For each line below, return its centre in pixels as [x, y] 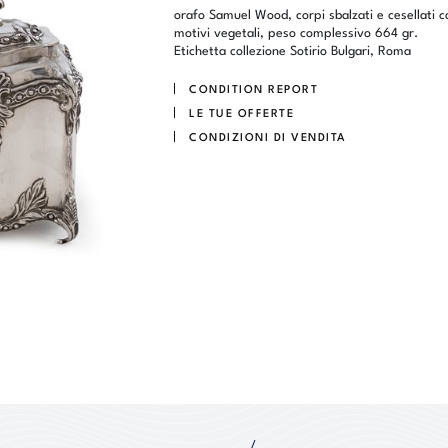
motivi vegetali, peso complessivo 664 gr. [296, 31]
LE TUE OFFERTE [241, 111]
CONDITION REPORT [253, 87]
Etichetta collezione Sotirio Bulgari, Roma [292, 49]
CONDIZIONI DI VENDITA [268, 135]
